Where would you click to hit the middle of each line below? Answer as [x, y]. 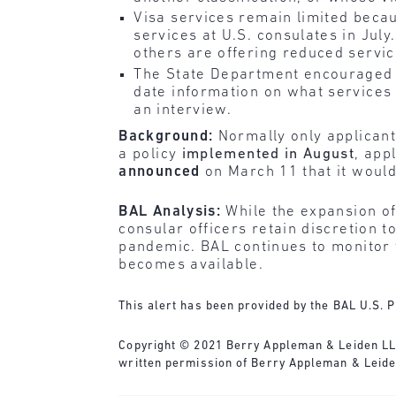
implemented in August [268, 154]
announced [160, 171]
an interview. [183, 110]
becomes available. [191, 265]
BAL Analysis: [170, 212]
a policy [150, 154]
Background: [166, 136]
